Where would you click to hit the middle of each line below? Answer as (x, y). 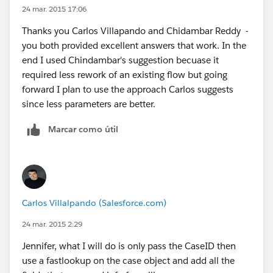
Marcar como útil (83, 129)
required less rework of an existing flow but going (125, 74)
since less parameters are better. (89, 104)
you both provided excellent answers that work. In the (134, 45)
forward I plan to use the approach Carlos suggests (128, 89)
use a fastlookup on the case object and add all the (128, 260)
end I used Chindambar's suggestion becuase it (120, 60)
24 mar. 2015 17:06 (54, 9)
